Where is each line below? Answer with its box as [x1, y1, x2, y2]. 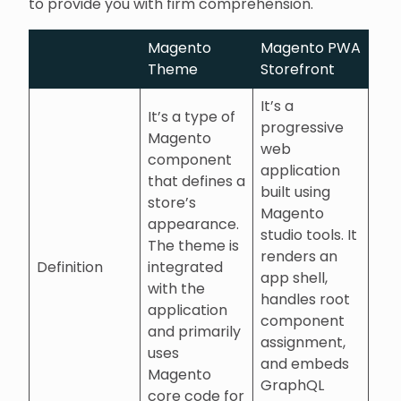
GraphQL [260, 374, 324, 396]
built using [260, 181, 330, 202]
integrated [148, 256, 223, 277]
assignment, [260, 331, 346, 353]
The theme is [148, 235, 239, 256]
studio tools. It [260, 224, 357, 245]
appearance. [148, 213, 239, 235]
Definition [37, 256, 103, 277]
